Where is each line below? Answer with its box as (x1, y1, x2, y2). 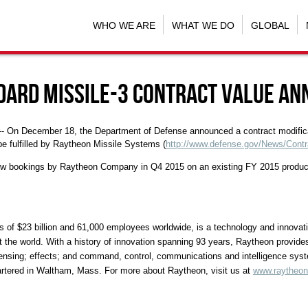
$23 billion (17, 222, 57, 233)
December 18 (21, 126, 74, 137)
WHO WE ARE (92, 19, 155, 31)
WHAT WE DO (171, 19, 234, 31)
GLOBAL (250, 19, 289, 31)
